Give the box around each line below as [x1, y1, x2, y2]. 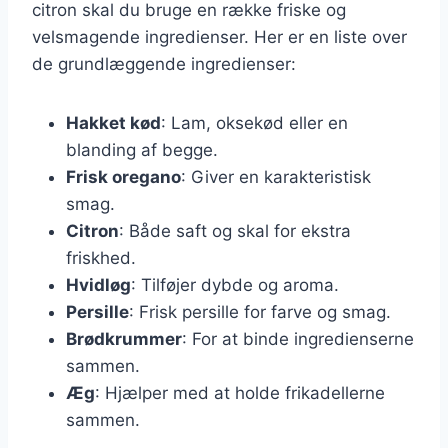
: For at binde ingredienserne [182, 328, 414, 349]
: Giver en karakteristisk [181, 166, 371, 187]
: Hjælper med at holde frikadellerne [95, 382, 385, 403]
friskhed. [66, 247, 136, 268]
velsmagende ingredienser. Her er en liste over [32, 26, 407, 47]
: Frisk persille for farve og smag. [129, 301, 391, 322]
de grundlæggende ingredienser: [32, 53, 296, 74]
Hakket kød [66, 112, 161, 133]
